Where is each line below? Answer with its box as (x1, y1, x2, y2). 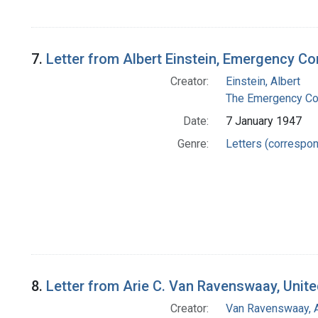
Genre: (177, 137, 209, 151)
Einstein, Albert (225, 75, 300, 89)
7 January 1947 (225, 114, 302, 128)
